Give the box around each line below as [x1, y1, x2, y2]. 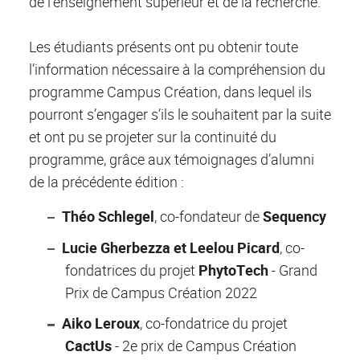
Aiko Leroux [61, 313, 140, 333]
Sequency [262, 206, 326, 226]
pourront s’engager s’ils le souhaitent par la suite [29, 104, 331, 125]
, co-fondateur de [153, 206, 263, 226]
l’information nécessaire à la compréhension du [29, 59, 325, 80]
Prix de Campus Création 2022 [65, 282, 257, 302]
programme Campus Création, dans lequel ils [29, 82, 312, 102]
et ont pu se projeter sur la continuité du [29, 127, 276, 147]
